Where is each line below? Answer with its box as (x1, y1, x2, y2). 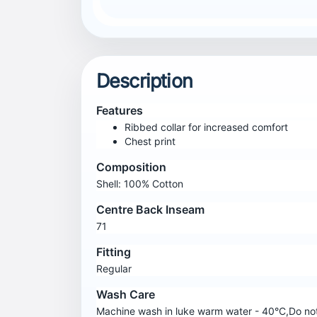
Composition (96, 159, 166, 174)
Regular (96, 262, 132, 275)
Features (96, 103, 143, 117)
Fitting (96, 244, 131, 259)
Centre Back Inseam (96, 202, 204, 217)
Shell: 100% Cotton (96, 177, 183, 190)
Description (96, 69, 192, 92)
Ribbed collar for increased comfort (124, 120, 288, 133)
